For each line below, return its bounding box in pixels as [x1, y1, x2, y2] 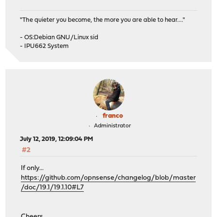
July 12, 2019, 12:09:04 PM [20, 136, 93, 143]
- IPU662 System [20, 43, 69, 50]
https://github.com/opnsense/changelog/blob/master [21, 174, 196, 182]
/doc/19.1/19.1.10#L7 [21, 184, 84, 191]
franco [103, 112, 123, 120]
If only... [21, 164, 44, 172]
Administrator [93, 123, 131, 129]
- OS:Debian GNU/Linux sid [20, 34, 99, 41]
